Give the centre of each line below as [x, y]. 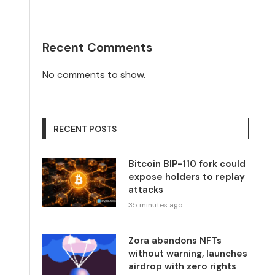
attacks [146, 189]
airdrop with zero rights [183, 266]
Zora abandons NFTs [175, 240]
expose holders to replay [187, 176]
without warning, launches [188, 253]
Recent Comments [98, 47]
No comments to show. [94, 74]
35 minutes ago [156, 205]
